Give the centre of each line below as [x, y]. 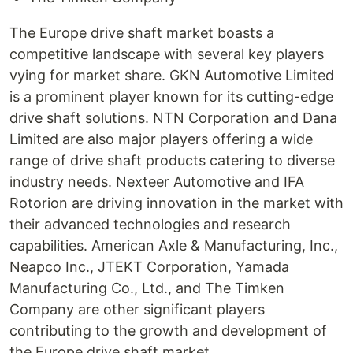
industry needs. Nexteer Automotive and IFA [157, 182]
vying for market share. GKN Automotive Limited [172, 75]
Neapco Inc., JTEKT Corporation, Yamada [149, 267]
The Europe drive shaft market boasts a [142, 33]
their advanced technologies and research [150, 224]
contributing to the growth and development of [168, 331]
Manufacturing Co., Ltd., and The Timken [147, 288]
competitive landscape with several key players [167, 54]
